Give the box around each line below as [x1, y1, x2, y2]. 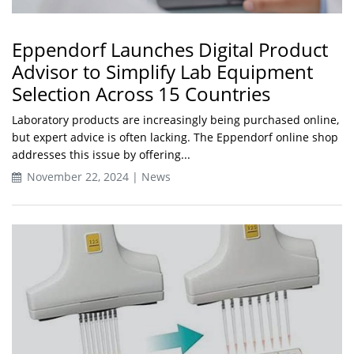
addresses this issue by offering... [12, 147, 190, 162]
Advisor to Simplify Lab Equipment [12, 58, 313, 85]
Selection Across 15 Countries [12, 81, 270, 107]
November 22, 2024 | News [24, 169, 171, 184]
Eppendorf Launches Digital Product [12, 36, 328, 62]
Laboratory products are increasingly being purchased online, [12, 112, 339, 127]
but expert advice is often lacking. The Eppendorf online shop [12, 130, 338, 145]
